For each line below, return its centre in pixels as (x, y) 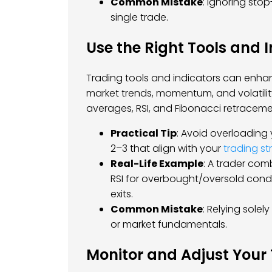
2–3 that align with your (167, 148)
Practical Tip (144, 133)
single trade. (139, 17)
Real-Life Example (157, 163)
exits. (122, 194)
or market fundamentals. (169, 224)
